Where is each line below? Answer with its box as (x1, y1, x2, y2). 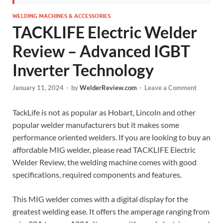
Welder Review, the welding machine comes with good (12, 157, 197, 167)
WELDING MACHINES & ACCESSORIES (12, 12, 111, 19)
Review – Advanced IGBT (12, 41, 190, 61)
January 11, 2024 (12, 84, 64, 92)
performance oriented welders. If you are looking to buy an (12, 132, 211, 142)
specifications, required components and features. (12, 170, 182, 180)
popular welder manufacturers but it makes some (12, 120, 179, 130)
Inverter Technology (12, 60, 154, 80)
